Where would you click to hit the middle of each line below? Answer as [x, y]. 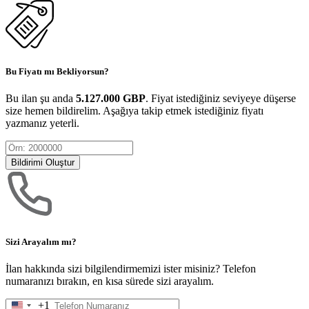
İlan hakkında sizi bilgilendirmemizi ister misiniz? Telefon [131, 268]
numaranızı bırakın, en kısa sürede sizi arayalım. [110, 281]
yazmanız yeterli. [42, 123]
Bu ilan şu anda [41, 99]
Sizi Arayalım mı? [41, 241]
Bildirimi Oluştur [43, 163]
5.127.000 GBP [111, 99]
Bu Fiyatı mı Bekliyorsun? [57, 72]
